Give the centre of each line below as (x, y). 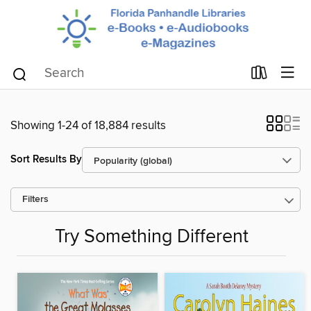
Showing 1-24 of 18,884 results (88, 125)
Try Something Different (151, 237)
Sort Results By (46, 160)
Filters (35, 199)
